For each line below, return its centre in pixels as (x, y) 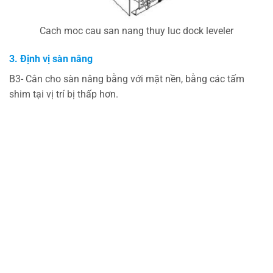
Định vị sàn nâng (56, 58)
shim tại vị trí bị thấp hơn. (64, 94)
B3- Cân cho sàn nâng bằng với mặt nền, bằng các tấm (127, 79)
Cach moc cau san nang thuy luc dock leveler (136, 30)
